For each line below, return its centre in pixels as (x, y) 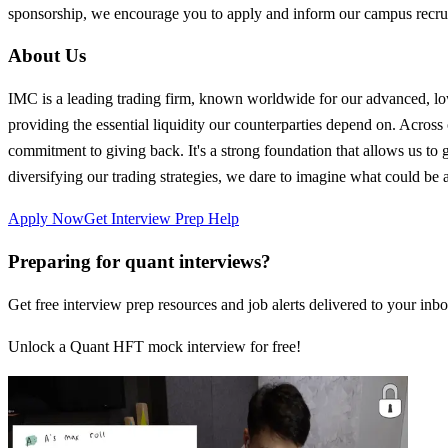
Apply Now (46, 219)
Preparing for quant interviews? (139, 261)
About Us (47, 56)
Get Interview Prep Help (161, 219)
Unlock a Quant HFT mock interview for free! (154, 346)
